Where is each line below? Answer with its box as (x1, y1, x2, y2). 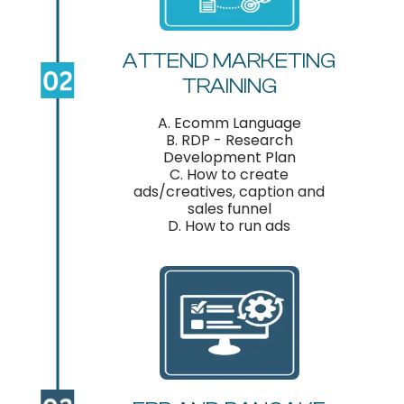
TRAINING (181, 74, 277, 99)
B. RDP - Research (165, 130, 293, 151)
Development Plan (162, 147, 296, 169)
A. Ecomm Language (157, 113, 301, 134)
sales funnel (187, 198, 271, 220)
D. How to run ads (168, 216, 291, 237)
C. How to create (170, 164, 289, 186)
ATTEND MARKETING (123, 49, 336, 74)
